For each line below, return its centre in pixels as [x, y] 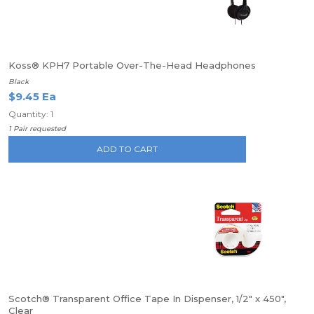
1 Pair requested [37, 129]
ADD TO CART [128, 149]
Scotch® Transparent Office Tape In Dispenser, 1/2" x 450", [147, 299]
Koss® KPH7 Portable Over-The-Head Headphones [132, 65]
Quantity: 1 [31, 114]
